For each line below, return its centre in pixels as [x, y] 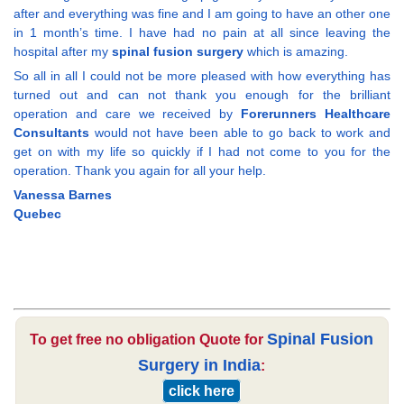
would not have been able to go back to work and [240, 133]
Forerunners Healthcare [316, 114]
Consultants [51, 133]
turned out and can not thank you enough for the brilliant [202, 95]
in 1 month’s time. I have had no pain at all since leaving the [202, 33]
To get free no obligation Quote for [149, 340]
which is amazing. [296, 52]
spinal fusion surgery [178, 52]
